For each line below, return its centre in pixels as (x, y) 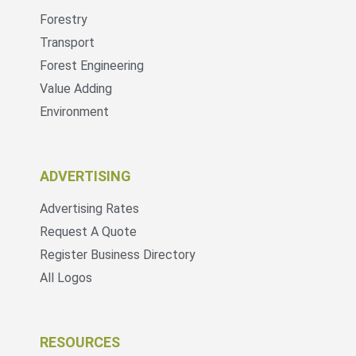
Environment (74, 111)
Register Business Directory (118, 254)
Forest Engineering (92, 65)
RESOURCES (80, 342)
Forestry (64, 19)
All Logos (66, 277)
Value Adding (76, 88)
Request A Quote (88, 231)
